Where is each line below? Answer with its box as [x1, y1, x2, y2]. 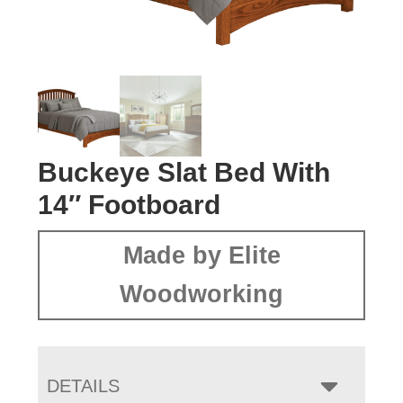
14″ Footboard [38, 190, 221, 220]
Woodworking [120, 281, 283, 309]
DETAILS [47, 376, 121, 397]
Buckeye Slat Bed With [38, 157, 331, 188]
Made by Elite [122, 242, 281, 270]
